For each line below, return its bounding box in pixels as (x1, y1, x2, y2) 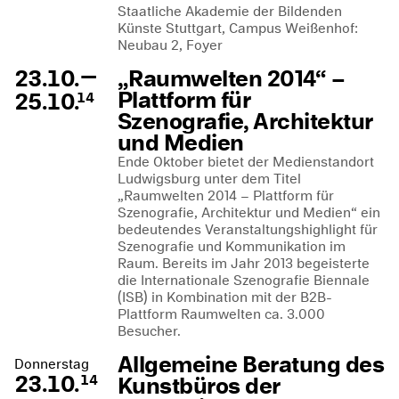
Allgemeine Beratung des (118, 348, 385, 380)
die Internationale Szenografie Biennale (118, 270, 370, 290)
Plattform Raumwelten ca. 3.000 (118, 304, 325, 324)
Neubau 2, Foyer (118, 35, 223, 55)
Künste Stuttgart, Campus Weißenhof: (118, 18, 358, 38)
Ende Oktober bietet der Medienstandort (118, 151, 374, 172)
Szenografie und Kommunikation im (118, 236, 346, 256)
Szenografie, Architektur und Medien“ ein (118, 202, 380, 223)
